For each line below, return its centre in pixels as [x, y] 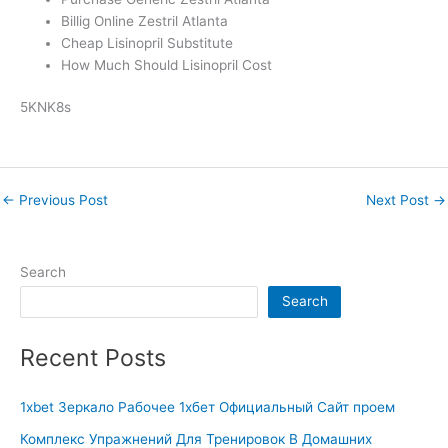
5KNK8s [45, 107]
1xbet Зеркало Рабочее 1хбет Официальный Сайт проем [207, 407]
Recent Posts [93, 357]
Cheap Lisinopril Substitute [147, 42]
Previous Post [61, 199]
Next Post [399, 199]
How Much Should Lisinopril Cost [167, 64]
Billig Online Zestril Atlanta [145, 20]
